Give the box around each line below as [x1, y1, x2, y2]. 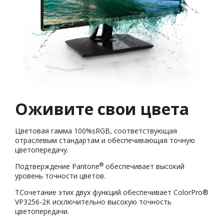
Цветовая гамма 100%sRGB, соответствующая [15, 126, 177, 136]
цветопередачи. [15, 206, 69, 216]
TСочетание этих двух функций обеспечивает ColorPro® [15, 187, 208, 197]
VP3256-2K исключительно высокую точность [15, 197, 171, 207]
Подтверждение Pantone [15, 161, 99, 171]
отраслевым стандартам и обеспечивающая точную [15, 135, 195, 145]
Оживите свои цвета [15, 98, 189, 120]
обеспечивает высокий [103, 161, 184, 171]
